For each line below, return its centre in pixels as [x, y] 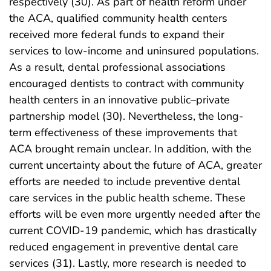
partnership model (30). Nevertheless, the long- [126, 116]
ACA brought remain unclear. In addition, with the [130, 149]
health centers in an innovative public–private [119, 100]
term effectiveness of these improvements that [123, 133]
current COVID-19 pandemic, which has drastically [133, 231]
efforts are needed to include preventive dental [125, 182]
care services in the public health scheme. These [127, 198]
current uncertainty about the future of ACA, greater [135, 165]
